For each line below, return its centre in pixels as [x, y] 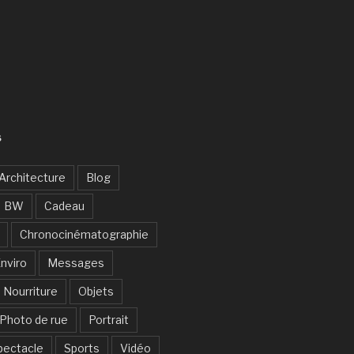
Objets [96, 291]
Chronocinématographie [84, 234]
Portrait [108, 319]
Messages [75, 262]
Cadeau [64, 205]
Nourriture [30, 291]
